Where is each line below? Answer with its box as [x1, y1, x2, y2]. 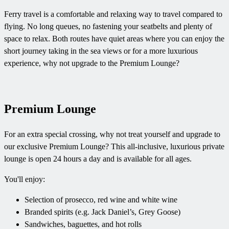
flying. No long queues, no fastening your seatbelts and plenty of [4, 21, 212, 31]
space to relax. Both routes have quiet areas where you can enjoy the [4, 34, 224, 43]
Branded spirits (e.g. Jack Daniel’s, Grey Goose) [25, 208, 180, 217]
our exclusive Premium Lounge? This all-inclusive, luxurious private [4, 142, 224, 151]
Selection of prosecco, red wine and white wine [25, 195, 177, 204]
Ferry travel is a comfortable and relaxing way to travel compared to [4, 9, 222, 18]
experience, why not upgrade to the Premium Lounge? [4, 58, 179, 67]
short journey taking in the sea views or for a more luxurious [4, 46, 198, 55]
